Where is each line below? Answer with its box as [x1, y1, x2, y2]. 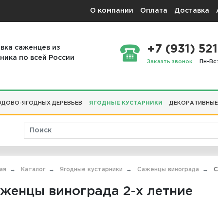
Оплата [140, 8, 167, 14]
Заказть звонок [146, 59, 193, 65]
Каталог [21, 167, 45, 173]
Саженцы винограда [137, 167, 199, 173]
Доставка [174, 8, 209, 14]
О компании [90, 8, 133, 14]
